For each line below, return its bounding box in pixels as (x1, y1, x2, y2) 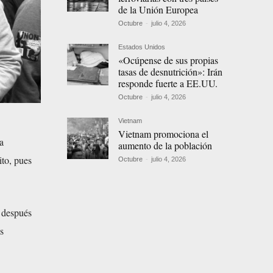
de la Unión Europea (118, 3, 199, 16)
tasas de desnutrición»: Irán (118, 65, 223, 79)
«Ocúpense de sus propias (118, 54, 219, 67)
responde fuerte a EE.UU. (118, 77, 218, 90)
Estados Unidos (118, 43, 166, 51)
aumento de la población (118, 139, 213, 152)
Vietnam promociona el (118, 127, 209, 141)
